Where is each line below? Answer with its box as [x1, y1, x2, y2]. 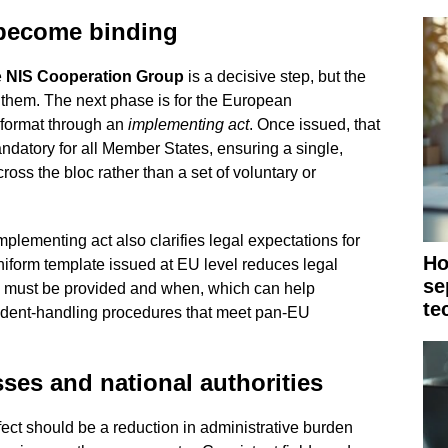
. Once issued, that [248, 115, 380, 133]
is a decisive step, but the [183, 67, 366, 85]
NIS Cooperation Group [5, 67, 184, 85]
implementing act [127, 115, 249, 133]
